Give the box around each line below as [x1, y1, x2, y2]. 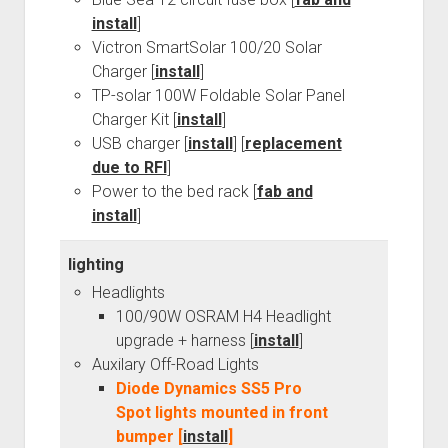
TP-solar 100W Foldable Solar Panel [91, 86, 345, 106]
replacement [244, 134, 342, 154]
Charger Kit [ [91, 110, 177, 130]
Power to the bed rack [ [91, 182, 257, 202]
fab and [256, 182, 313, 202]
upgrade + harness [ [115, 331, 254, 351]
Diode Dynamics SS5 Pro [115, 379, 302, 399]
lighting [67, 255, 124, 275]
